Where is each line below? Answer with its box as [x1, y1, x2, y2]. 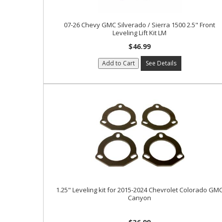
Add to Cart [102, 59, 135, 67]
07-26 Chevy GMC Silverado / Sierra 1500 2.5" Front [64, 20, 216, 29]
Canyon [128, 193, 152, 202]
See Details [145, 59, 176, 67]
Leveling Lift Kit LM [112, 28, 167, 37]
